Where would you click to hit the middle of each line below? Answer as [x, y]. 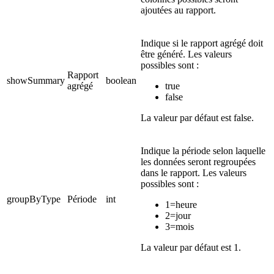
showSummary [36, 81]
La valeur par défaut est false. [197, 118]
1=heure [181, 205]
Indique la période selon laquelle [203, 151]
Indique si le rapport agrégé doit [202, 43]
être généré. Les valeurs [186, 54]
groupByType [34, 199]
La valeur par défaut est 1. [191, 248]
